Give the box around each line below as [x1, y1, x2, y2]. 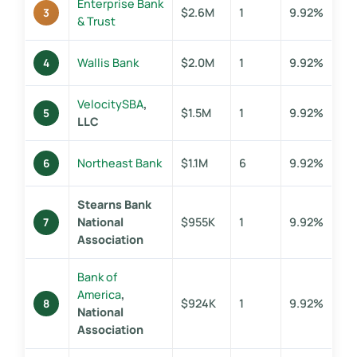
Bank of [76, 269, 117, 284]
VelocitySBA [76, 96, 143, 112]
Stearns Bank [76, 196, 151, 212]
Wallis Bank [76, 54, 139, 70]
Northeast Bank [76, 155, 162, 171]
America [76, 286, 121, 302]
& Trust [76, 13, 116, 29]
